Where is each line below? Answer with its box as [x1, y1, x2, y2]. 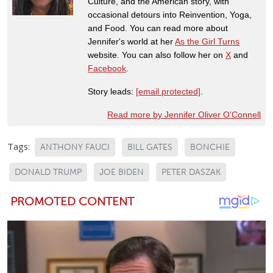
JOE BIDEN [99, 167, 144, 178]
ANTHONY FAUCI [40, 142, 110, 153]
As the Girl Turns [175, 37, 239, 47]
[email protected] [136, 87, 200, 97]
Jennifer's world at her [88, 37, 175, 47]
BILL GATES [127, 142, 172, 153]
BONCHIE [190, 142, 230, 153]
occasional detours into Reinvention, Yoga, [88, 10, 252, 20]
